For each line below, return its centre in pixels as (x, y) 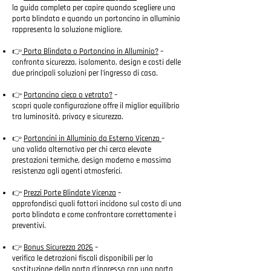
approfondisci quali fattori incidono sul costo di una (97, 204)
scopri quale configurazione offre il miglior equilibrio (96, 106)
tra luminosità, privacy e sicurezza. (68, 117)
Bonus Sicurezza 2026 (58, 247)
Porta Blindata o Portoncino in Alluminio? (90, 51)
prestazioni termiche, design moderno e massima (92, 160)
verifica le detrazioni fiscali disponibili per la (83, 258)
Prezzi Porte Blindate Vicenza (70, 193)
